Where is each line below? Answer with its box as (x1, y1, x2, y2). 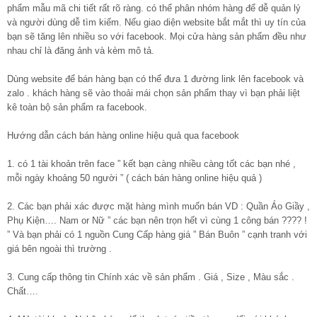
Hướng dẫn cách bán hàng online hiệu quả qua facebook (7, 130, 239, 142)
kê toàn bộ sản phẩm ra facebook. (7, 102, 147, 113)
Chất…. (7, 286, 38, 297)
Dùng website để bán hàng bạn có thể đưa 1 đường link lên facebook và (7, 74, 304, 85)
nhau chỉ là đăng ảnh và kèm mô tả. (7, 45, 154, 57)
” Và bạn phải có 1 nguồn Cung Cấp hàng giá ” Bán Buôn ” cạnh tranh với (7, 229, 307, 241)
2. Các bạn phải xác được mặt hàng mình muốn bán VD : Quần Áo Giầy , (7, 201, 310, 212)
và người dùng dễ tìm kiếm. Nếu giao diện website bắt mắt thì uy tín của (7, 17, 306, 28)
